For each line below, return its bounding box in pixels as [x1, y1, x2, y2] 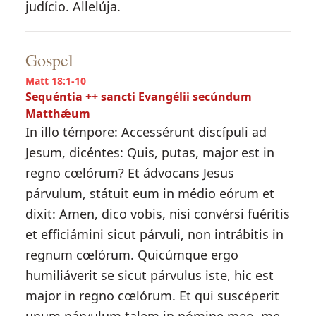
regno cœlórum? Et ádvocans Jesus [25, 164, 234, 181]
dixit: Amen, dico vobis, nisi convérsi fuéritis [25, 205, 290, 222]
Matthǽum [25, 106, 90, 121]
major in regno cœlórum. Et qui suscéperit [25, 287, 279, 304]
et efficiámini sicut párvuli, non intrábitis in [25, 226, 284, 243]
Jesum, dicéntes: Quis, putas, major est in [25, 144, 274, 161]
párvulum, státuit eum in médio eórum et [25, 185, 274, 202]
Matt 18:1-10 [25, 74, 86, 87]
